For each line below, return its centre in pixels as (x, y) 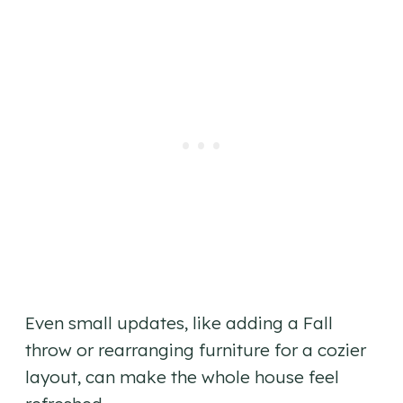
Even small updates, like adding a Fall (179, 322)
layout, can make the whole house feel (182, 376)
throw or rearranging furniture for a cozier (196, 349)
